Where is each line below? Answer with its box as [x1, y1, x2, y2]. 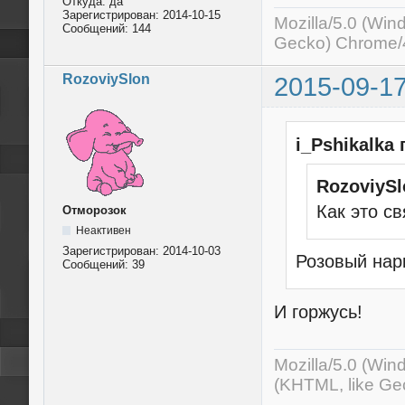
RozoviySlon [62, 71, 150, 88]
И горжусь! [274, 301, 363, 322]
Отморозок [62, 203, 127, 218]
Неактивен [75, 224, 131, 238]
